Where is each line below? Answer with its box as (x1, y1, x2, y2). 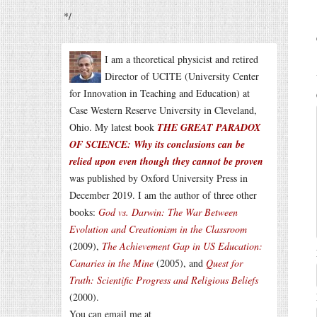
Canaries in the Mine (69, 256, 154, 270)
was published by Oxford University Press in (69, 171, 248, 185)
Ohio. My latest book (69, 120, 157, 134)
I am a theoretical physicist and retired (105, 52, 258, 66)
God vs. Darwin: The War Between (98, 205, 238, 219)
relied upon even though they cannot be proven (69, 154, 263, 168)
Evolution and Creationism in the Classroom (69, 222, 247, 236)
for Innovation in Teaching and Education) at (69, 86, 250, 100)
